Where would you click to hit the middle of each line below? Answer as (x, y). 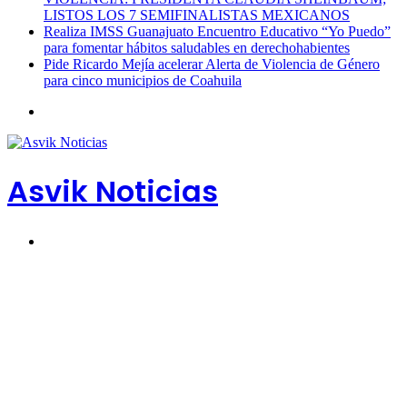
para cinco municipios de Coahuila (143, 80)
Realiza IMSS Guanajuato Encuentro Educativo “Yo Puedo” (217, 31)
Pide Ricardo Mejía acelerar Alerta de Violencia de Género (212, 64)
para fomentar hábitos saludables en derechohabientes (197, 48)
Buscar (63, 240)
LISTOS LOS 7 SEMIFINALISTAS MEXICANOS (197, 15)
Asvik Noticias (113, 192)
